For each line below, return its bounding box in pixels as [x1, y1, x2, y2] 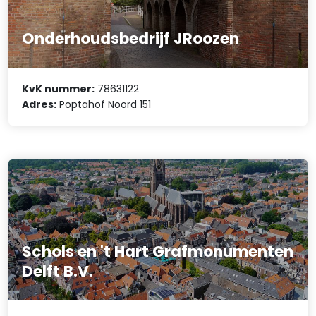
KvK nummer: [22, 81, 95, 96]
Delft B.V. [22, 260, 94, 282]
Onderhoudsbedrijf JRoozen [22, 27, 240, 49]
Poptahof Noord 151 [56, 97, 152, 111]
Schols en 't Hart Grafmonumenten [22, 240, 294, 262]
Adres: [22, 97, 57, 111]
